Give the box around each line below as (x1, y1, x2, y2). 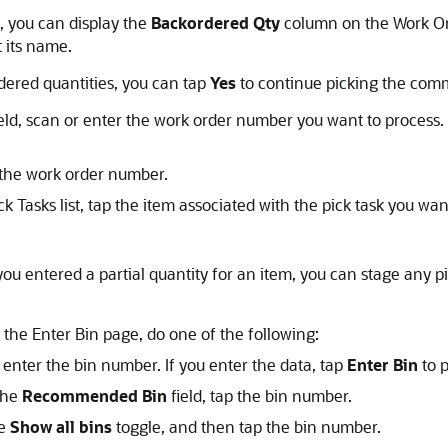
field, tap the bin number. (167, 385, 352, 406)
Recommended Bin (22, 385, 167, 406)
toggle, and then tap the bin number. (112, 416, 381, 437)
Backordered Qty (151, 12, 280, 33)
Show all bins (10, 416, 112, 437)
